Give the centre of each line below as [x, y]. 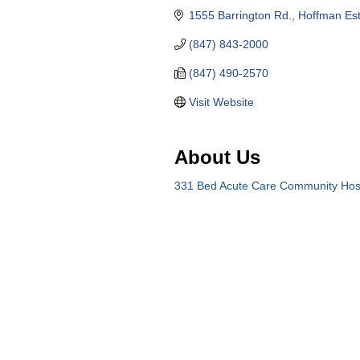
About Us [217, 157]
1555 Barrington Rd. [240, 15]
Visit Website [221, 102]
